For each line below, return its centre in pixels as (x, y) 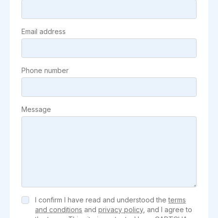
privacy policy (121, 210)
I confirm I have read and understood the (102, 200)
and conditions (59, 210)
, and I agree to (168, 210)
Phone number (45, 71)
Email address (44, 32)
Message (36, 109)
